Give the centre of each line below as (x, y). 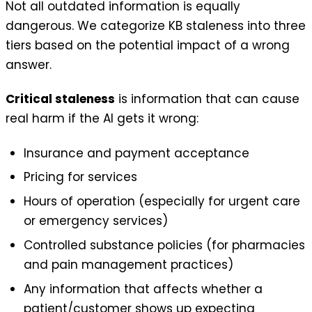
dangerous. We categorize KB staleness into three (156, 26)
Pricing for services (80, 177)
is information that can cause (207, 99)
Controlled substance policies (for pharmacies (164, 245)
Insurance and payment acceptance (136, 153)
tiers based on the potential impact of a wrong (148, 46)
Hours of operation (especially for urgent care (162, 202)
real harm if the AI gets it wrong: (102, 119)
